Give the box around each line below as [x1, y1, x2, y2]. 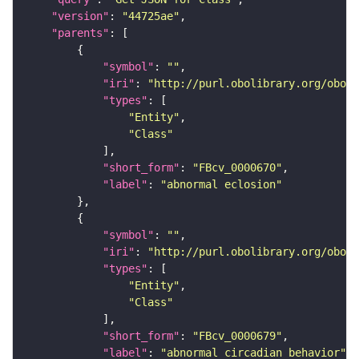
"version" [51, 9, 109, 22]
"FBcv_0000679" [192, 329, 282, 342]
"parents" [51, 26, 109, 39]
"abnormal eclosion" [160, 177, 282, 191]
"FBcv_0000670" [192, 160, 282, 174]
